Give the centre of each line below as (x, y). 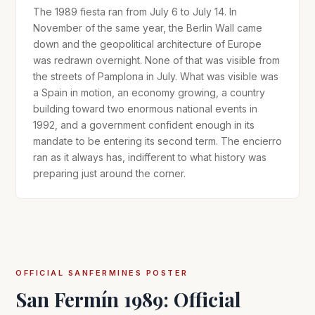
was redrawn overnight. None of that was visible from (156, 60)
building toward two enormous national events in (145, 108)
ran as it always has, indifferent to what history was (150, 157)
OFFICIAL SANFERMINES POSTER (102, 272)
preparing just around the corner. (109, 173)
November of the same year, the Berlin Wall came (148, 27)
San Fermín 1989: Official (128, 299)
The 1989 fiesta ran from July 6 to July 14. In (135, 11)
